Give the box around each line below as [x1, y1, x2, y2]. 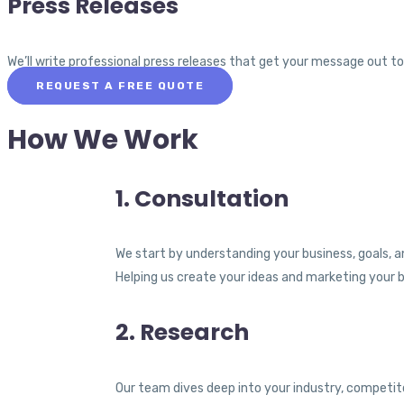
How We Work [7, 120, 198, 159]
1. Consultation [115, 182, 289, 215]
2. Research [115, 317, 249, 349]
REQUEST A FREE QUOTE [36, 78, 204, 92]
